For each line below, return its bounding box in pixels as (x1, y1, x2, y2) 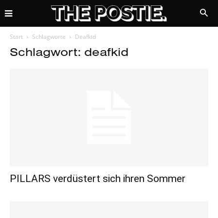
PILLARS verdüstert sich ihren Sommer (10, 173, 185, 185)
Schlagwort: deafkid (10, 44, 128, 59)
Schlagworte (32, 33, 66, 41)
